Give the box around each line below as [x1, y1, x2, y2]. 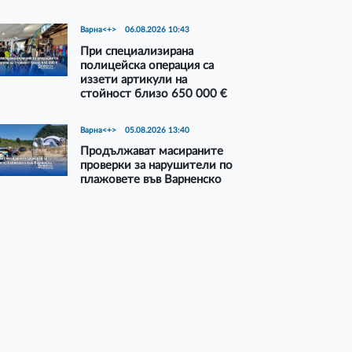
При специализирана [80, 45, 194, 57]
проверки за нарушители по [80, 159, 233, 172]
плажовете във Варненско [80, 174, 222, 186]
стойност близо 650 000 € [80, 87, 228, 100]
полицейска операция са [80, 59, 214, 71]
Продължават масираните [80, 145, 224, 158]
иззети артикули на [80, 73, 188, 86]
